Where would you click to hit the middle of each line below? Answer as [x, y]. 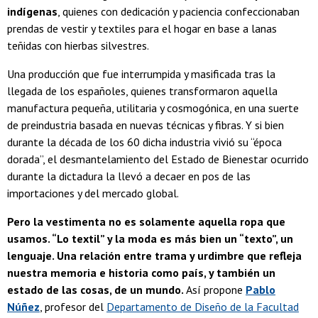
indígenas [32, 12]
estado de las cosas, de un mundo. [95, 290]
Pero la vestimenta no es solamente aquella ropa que [146, 222]
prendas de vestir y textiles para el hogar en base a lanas [142, 29]
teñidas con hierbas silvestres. [78, 46]
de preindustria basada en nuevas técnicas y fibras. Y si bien [146, 125]
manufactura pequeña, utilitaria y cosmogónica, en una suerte [153, 108]
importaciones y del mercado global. [93, 193]
